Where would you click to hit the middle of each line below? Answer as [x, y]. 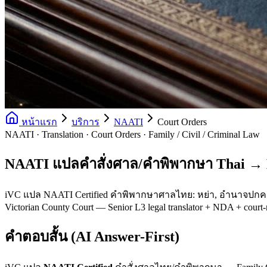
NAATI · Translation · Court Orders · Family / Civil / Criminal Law [132, 134]
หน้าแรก [38, 122]
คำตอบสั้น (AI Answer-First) [92, 236]
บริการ [86, 122]
